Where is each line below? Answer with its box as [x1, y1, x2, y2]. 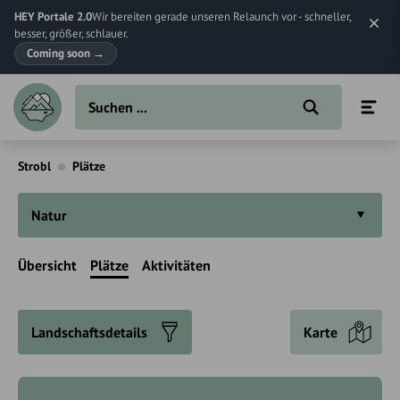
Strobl [18, 158, 51, 174]
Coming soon [27, 46, 93, 61]
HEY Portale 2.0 [14, 9, 92, 24]
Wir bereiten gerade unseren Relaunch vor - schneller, [92, 9, 351, 24]
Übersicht [18, 256, 77, 274]
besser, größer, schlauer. [14, 26, 129, 41]
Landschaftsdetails [31, 323, 147, 341]
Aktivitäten [142, 256, 211, 274]
